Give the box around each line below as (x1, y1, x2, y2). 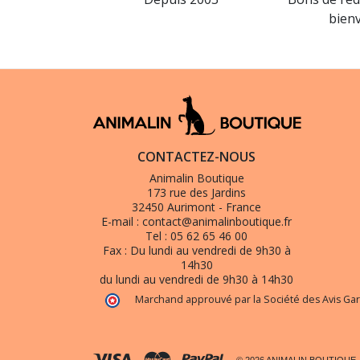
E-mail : (101, 214, 142, 229)
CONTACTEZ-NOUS (137, 148, 256, 166)
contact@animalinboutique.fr (142, 214, 292, 229)
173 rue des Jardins (147, 185, 246, 200)
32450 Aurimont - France (132, 199, 261, 215)
